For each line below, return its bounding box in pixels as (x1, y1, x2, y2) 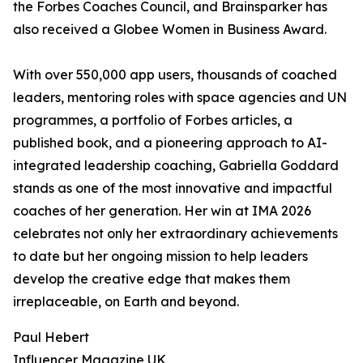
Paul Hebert (13, 329, 89, 345)
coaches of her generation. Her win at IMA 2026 (13, 203, 311, 219)
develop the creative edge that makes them (13, 271, 290, 287)
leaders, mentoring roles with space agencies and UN (13, 89, 347, 105)
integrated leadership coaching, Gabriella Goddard (13, 157, 339, 173)
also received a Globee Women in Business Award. (13, 21, 327, 37)
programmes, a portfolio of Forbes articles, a (13, 112, 293, 128)
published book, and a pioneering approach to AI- (13, 135, 327, 151)
